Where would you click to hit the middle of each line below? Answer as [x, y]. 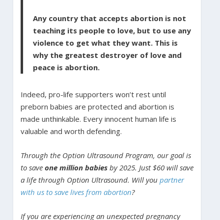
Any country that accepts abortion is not [109, 18]
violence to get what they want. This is [105, 43]
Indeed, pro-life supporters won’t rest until [93, 95]
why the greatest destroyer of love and [107, 55]
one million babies [76, 168]
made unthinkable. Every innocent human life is [98, 119]
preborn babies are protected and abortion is [97, 107]
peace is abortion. [66, 68]
